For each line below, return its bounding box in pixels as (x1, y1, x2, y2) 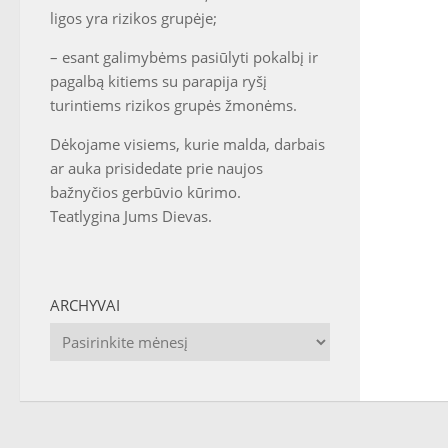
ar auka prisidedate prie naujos (50, 158, 263, 178)
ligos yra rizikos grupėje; (50, 8, 217, 28)
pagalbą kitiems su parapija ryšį (50, 71, 267, 91)
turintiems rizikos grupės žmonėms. (50, 95, 297, 115)
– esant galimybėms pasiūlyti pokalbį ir (50, 47, 318, 67)
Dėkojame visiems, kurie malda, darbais (50, 134, 325, 154)
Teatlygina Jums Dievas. (50, 206, 212, 226)
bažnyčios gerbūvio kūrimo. (50, 182, 241, 202)
